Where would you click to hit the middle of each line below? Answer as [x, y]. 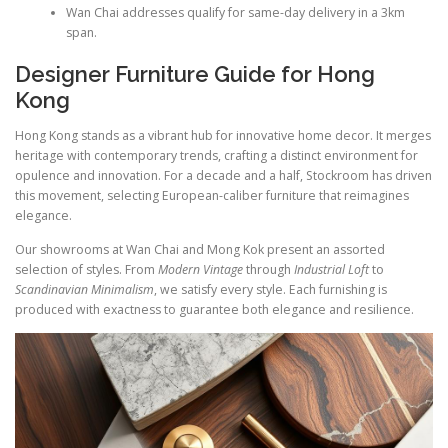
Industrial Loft [331, 269]
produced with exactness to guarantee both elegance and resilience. [214, 309]
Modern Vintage [200, 269]
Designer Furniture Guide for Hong [195, 74]
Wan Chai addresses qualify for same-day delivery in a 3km [235, 12]
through [268, 269]
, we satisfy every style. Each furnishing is [270, 289]
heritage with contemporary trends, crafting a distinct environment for [216, 156]
